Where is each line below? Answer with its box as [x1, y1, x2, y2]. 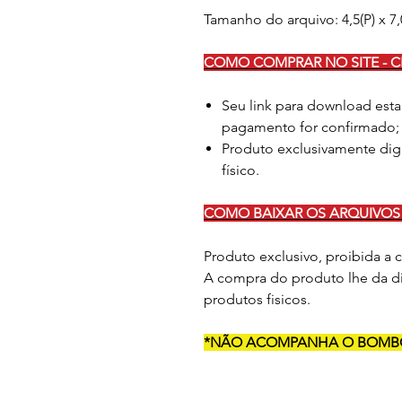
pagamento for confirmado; [222, 118, 399, 135]
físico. [222, 162, 259, 179]
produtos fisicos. [204, 291, 310, 308]
